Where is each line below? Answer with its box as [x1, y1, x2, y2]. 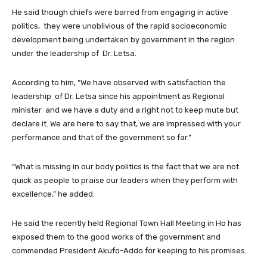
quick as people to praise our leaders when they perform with [12, 175, 238, 185]
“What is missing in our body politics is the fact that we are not [12, 162, 239, 171]
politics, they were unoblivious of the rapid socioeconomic [12, 21, 226, 30]
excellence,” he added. [12, 189, 95, 198]
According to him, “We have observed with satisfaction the [12, 77, 226, 87]
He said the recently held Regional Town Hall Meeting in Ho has [12, 218, 241, 228]
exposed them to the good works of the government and [12, 232, 221, 241]
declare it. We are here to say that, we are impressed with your [12, 119, 241, 128]
